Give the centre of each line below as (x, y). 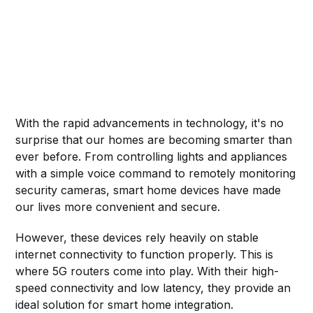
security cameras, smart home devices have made (148, 190)
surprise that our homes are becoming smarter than (154, 139)
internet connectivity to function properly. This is (145, 254)
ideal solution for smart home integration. (125, 304)
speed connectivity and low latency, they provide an (153, 287)
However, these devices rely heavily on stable (137, 237)
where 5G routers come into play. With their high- (147, 271)
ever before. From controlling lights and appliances (152, 156)
